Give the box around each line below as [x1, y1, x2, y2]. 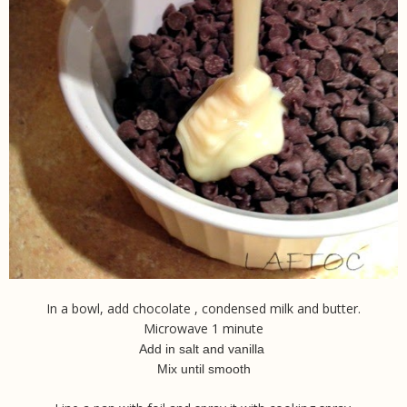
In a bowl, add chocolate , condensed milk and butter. [46, 300, 361, 318]
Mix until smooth [156, 362, 251, 377]
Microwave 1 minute [144, 320, 263, 338]
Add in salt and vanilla [139, 342, 268, 357]
